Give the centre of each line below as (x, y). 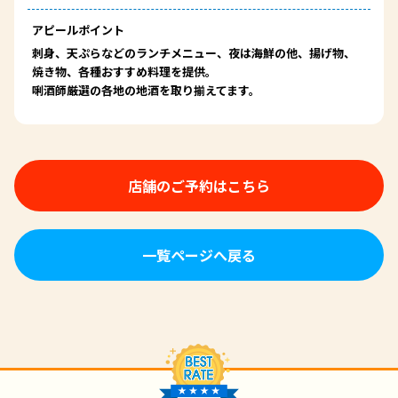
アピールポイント (78, 29)
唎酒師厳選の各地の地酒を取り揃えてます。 (146, 90)
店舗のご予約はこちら (199, 185)
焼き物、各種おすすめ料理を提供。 (124, 71)
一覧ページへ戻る (199, 255)
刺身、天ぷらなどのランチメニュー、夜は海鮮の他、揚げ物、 (193, 52)
